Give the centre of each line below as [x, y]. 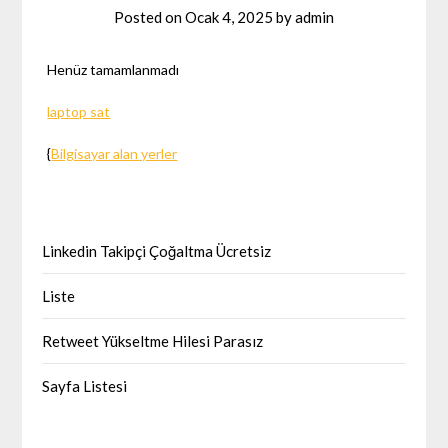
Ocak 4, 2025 [229, 16]
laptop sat [79, 111]
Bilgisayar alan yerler [114, 153]
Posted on [149, 16]
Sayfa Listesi [85, 385]
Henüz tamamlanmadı [113, 69]
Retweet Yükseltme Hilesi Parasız [153, 340]
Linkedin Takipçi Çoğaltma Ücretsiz [157, 250]
